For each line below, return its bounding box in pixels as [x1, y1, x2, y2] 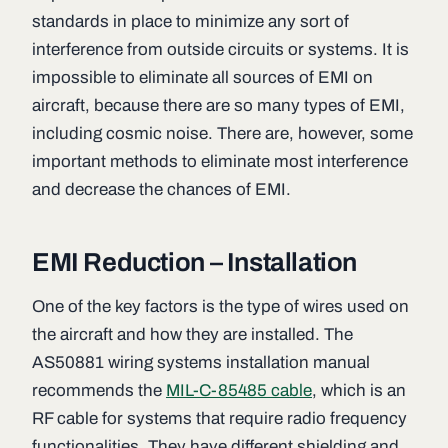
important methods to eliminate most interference [32, 152, 408, 171]
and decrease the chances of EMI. [32, 180, 291, 199]
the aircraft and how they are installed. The [32, 325, 353, 344]
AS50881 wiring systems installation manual [32, 353, 370, 372]
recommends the [32, 381, 166, 400]
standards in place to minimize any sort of [32, 12, 349, 31]
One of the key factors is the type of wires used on [32, 297, 409, 316]
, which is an [312, 381, 406, 400]
